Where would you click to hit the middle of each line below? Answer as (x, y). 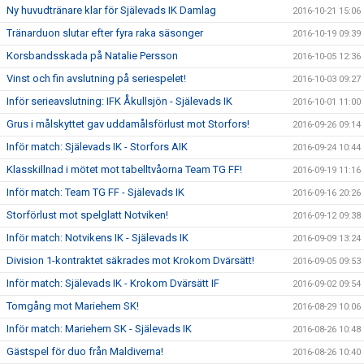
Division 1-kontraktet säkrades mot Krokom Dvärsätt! (130, 260)
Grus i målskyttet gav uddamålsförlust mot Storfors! (128, 124)
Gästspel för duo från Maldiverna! (85, 351)
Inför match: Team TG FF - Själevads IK (95, 192)
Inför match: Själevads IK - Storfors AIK (97, 147)
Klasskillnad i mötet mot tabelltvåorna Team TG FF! (124, 169)
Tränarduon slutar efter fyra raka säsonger (105, 33)
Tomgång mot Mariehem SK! (73, 306)
